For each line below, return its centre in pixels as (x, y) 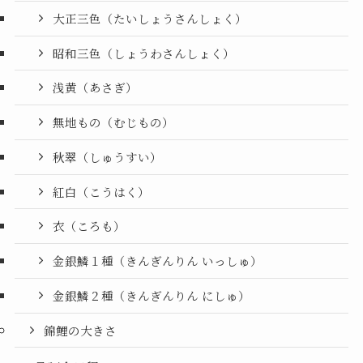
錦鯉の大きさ (81, 330)
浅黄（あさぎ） (96, 88)
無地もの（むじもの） (114, 122)
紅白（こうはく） (102, 191)
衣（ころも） (90, 226)
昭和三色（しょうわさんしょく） (144, 53)
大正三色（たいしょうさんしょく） (150, 18)
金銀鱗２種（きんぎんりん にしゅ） (152, 295)
